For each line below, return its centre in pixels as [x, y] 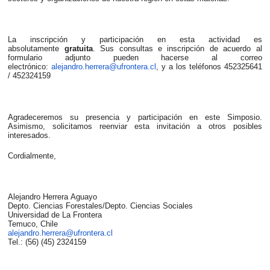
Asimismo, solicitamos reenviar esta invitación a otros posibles [135, 126]
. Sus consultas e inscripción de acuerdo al [177, 49]
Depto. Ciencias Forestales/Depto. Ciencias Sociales [101, 206]
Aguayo [83, 197]
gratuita [78, 49]
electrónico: [30, 67]
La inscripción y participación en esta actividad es [135, 40]
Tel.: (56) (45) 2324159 [47, 242]
